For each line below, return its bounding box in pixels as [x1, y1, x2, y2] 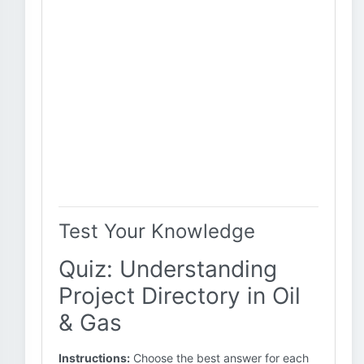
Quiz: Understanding [58, 255, 277, 283]
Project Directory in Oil [58, 282, 301, 310]
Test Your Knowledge [58, 219, 255, 243]
